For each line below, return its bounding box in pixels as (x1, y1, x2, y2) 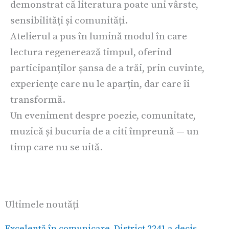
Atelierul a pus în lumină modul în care (10, 30, 187, 42)
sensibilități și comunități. (10, 14, 128, 27)
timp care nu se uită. (10, 141, 103, 153)
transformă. (10, 93, 65, 106)
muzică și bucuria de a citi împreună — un (10, 125, 199, 138)
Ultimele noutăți (5, 198, 79, 211)
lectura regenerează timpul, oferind (10, 45, 172, 58)
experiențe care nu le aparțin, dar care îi (10, 77, 190, 90)
